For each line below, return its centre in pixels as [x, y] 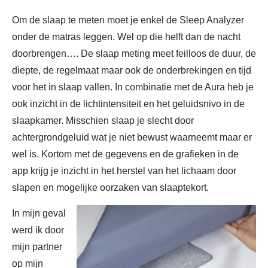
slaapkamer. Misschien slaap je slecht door [103, 121]
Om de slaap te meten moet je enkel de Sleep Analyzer [128, 20]
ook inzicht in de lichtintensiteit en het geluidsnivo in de [128, 104]
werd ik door [38, 230]
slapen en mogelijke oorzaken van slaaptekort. [110, 188]
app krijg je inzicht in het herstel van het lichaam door [124, 171]
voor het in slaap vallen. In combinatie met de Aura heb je [133, 87]
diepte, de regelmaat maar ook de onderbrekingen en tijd [132, 71]
